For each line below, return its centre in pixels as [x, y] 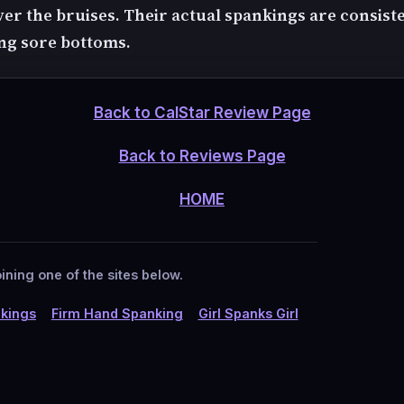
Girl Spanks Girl [248, 313]
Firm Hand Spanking [117, 313]
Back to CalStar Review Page [202, 113]
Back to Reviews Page [202, 156]
